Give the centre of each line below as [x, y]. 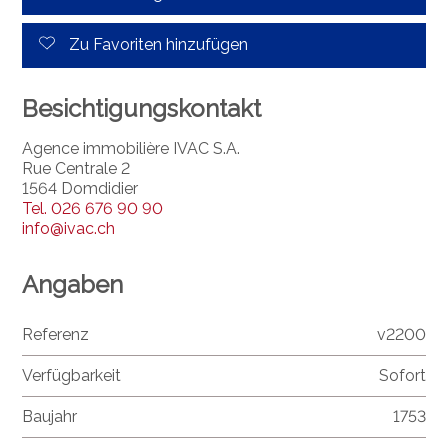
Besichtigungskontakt [142, 108]
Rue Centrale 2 [76, 168]
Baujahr [50, 416]
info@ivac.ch [69, 228]
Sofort [402, 375]
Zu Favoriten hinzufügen [159, 45]
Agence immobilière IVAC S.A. [131, 148]
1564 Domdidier [80, 188]
